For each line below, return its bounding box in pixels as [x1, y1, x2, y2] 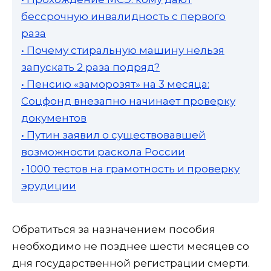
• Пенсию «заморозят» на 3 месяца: [21, 78, 209, 91]
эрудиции [21, 180, 76, 192]
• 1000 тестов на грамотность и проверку [21, 163, 240, 175]
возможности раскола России [21, 146, 185, 158]
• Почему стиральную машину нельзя [21, 44, 224, 57]
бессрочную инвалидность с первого [21, 10, 226, 23]
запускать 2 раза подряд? [21, 61, 160, 74]
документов [21, 112, 87, 125]
